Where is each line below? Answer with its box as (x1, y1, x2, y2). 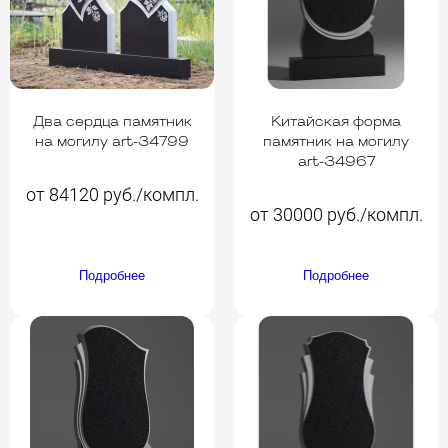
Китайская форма (271, 114, 401, 130)
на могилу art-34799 (35, 134, 189, 150)
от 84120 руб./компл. (25, 184, 199, 205)
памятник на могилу (263, 134, 409, 150)
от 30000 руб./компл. (249, 204, 423, 225)
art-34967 (297, 154, 375, 170)
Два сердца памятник (32, 114, 192, 130)
